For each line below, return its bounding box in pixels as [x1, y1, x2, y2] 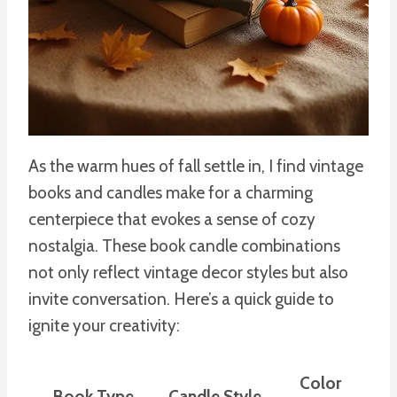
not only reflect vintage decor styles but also [28, 261, 348, 283]
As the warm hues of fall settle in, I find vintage [28, 155, 363, 176]
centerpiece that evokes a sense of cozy [28, 208, 315, 230]
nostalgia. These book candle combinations [28, 235, 340, 256]
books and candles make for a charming [28, 182, 313, 203]
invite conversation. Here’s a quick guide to [28, 288, 334, 309]
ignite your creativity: [28, 315, 180, 336]
